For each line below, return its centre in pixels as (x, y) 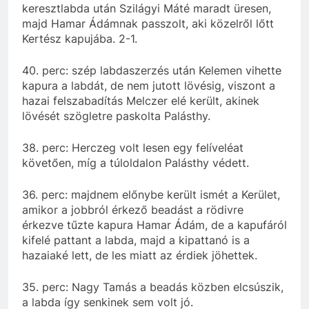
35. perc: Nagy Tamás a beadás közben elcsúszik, (153, 287)
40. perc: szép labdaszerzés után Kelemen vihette (152, 70)
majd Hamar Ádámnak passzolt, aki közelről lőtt (148, 23)
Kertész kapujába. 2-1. (80, 38)
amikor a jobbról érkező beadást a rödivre (133, 209)
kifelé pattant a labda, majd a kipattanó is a (136, 240)
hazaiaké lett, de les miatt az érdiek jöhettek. (140, 255)
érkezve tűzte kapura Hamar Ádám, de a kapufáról (154, 225)
